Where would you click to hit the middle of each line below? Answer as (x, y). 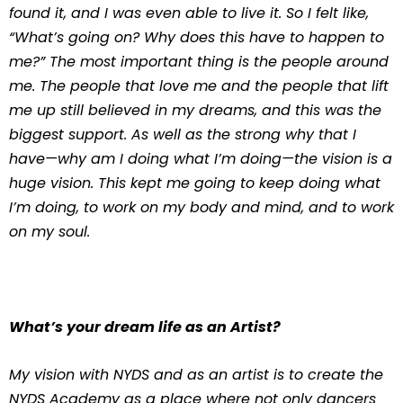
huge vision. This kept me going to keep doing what (195, 183)
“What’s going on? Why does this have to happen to (197, 37)
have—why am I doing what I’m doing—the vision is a (201, 159)
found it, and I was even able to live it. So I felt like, (189, 13)
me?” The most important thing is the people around (199, 62)
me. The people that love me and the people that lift (199, 86)
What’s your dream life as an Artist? (145, 327)
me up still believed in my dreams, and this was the (195, 110)
